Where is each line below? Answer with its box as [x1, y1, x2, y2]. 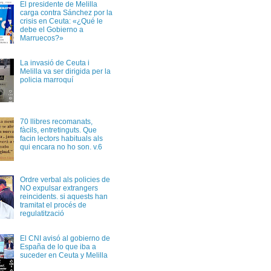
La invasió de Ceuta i [19, 58, 90, 67]
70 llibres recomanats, [19, 117, 93, 126]
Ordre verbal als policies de [19, 175, 110, 184]
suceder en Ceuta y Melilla [19, 251, 108, 260]
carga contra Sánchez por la [19, 8, 113, 17]
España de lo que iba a [19, 243, 96, 252]
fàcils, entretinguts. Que [19, 125, 97, 134]
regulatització [19, 209, 64, 218]
